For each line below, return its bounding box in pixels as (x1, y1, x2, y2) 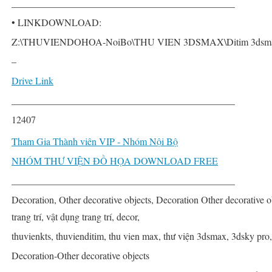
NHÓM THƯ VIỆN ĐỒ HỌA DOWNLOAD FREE (12, 154, 218, 167)
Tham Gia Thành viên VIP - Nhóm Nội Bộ (12, 134, 178, 148)
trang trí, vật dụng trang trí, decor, (12, 209, 140, 223)
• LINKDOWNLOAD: (12, 15, 101, 29)
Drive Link (12, 73, 53, 87)
